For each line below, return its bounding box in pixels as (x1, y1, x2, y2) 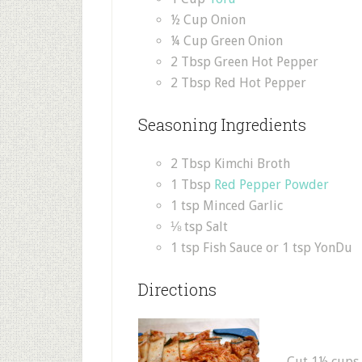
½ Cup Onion (170, 12, 246, 27)
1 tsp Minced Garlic (170, 198, 283, 213)
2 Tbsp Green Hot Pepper (170, 54, 318, 69)
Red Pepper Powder (214, 177, 329, 192)
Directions (138, 279, 217, 300)
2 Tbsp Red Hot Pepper (170, 75, 306, 90)
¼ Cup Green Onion (170, 33, 283, 48)
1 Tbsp (170, 177, 214, 192)
